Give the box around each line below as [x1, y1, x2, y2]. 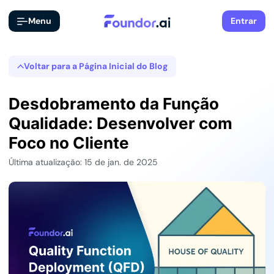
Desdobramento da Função [9, 94, 219, 113]
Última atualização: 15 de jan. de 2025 [9, 157, 158, 168]
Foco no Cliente [9, 133, 129, 152]
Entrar [231, 15, 257, 26]
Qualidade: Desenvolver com [9, 114, 232, 133]
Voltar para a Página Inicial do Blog [24, 61, 168, 72]
